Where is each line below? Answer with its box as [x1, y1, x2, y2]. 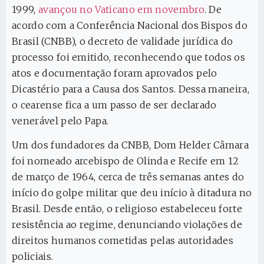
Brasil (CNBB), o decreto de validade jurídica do [12, 35, 233, 47]
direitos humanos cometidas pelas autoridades [12, 235, 234, 247]
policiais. [12, 250, 56, 263]
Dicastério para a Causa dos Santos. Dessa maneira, [12, 82, 250, 95]
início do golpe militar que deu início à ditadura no [12, 187, 252, 199]
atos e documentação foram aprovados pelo [12, 67, 217, 79]
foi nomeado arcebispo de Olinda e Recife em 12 [12, 155, 239, 167]
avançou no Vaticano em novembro [38, 3, 204, 15]
